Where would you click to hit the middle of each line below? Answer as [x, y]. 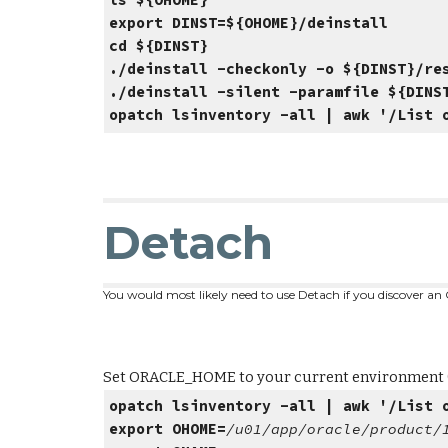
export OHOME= [168, 429]
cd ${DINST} [159, 46]
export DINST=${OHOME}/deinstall [249, 23]
